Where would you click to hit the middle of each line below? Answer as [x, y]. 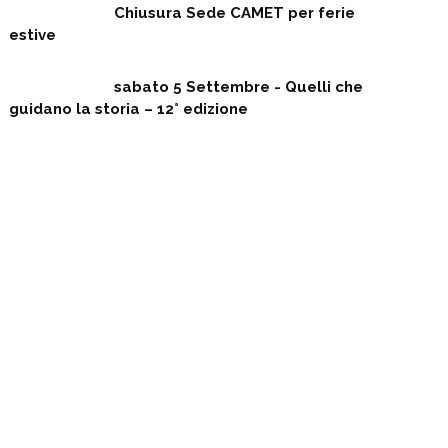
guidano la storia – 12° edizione [128, 109]
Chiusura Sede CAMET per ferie [234, 13]
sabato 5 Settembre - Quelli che [238, 87]
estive [32, 35]
